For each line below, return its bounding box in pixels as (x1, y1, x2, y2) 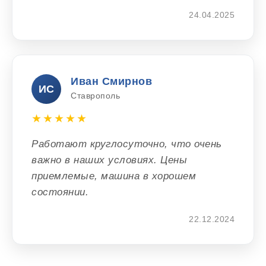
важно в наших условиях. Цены (31, 154, 187, 166)
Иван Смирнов (71, 75, 152, 88)
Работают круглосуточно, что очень (31, 138, 222, 150)
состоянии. (31, 186, 88, 198)
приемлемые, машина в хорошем (31, 170, 196, 182)
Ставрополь (71, 91, 120, 101)
